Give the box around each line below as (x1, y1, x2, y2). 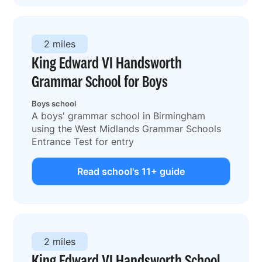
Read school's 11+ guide (77, 165, 185, 177)
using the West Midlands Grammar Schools (32, 122, 222, 135)
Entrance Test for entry (32, 135, 135, 147)
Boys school (32, 99, 77, 108)
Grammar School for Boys (32, 70, 168, 92)
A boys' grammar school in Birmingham (32, 109, 206, 122)
